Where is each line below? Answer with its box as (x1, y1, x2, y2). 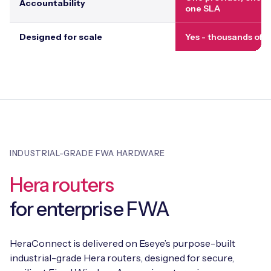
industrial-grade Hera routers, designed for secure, (10, 251, 234, 264)
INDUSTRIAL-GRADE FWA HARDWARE (10, 148, 165, 158)
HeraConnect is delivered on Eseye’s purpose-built (10, 237, 235, 249)
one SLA (185, 2, 220, 14)
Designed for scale (19, 31, 102, 42)
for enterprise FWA (10, 197, 169, 221)
